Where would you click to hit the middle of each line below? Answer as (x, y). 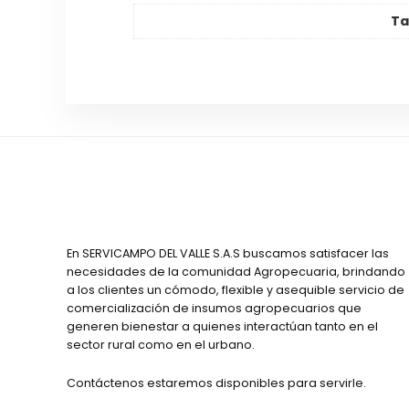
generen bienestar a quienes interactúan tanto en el (222, 327)
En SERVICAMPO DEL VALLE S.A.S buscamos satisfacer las (227, 254)
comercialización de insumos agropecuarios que (214, 309)
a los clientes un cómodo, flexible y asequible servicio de (235, 290)
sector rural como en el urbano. (160, 345)
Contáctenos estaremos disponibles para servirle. (216, 383)
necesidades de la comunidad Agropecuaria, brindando (236, 272)
